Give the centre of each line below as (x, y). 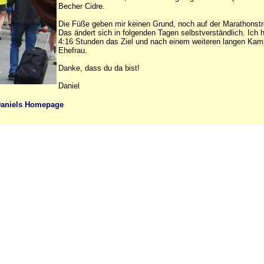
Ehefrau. (73, 50)
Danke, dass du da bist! (99, 68)
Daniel (69, 86)
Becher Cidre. (82, 6)
